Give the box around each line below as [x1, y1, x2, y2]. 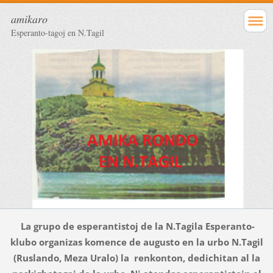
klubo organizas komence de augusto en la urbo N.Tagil [10, 236, 263, 249]
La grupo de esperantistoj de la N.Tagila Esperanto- [18, 220, 255, 233]
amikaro [11, 12, 48, 26]
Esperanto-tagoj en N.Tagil [11, 27, 104, 38]
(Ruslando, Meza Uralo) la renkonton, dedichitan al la [13, 252, 260, 264]
